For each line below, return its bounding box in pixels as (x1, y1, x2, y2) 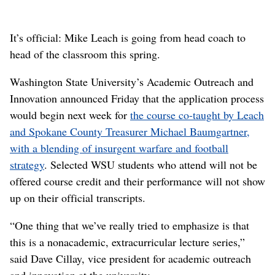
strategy (10, 157, 44, 172)
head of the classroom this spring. (10, 47, 160, 62)
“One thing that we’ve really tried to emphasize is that (10, 218, 249, 233)
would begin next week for (10, 107, 130, 123)
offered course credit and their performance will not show (10, 174, 265, 189)
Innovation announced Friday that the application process (10, 91, 264, 106)
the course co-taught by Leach (130, 107, 264, 123)
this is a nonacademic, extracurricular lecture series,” (10, 234, 245, 250)
